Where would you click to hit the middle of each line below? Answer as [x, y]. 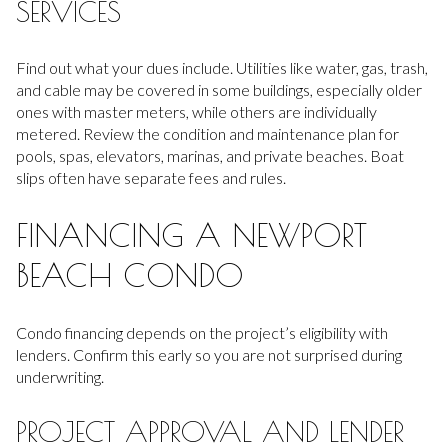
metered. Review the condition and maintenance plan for [207, 133]
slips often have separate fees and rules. [151, 177]
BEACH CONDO [129, 275]
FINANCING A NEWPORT [191, 235]
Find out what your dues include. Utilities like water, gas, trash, [222, 67]
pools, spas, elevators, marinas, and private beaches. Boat [210, 155]
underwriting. [60, 376]
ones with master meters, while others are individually [196, 111]
